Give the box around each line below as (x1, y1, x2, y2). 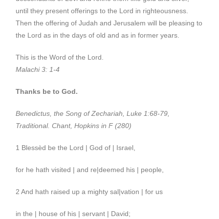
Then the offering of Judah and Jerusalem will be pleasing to (16, 19, 203, 27)
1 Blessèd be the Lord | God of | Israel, (16, 143, 136, 152)
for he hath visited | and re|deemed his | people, (16, 165, 164, 174)
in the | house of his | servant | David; (16, 209, 131, 218)
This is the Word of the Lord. (16, 53, 106, 61)
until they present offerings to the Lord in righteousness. (16, 6, 189, 15)
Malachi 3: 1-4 (16, 65, 60, 73)
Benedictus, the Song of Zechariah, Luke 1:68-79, (16, 109, 170, 117)
